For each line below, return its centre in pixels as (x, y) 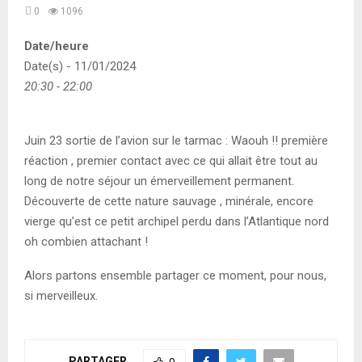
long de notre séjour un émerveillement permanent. (159, 181)
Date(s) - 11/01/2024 (80, 67)
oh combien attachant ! (86, 242)
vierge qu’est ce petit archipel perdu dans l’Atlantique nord (178, 222)
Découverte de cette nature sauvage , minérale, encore (169, 202)
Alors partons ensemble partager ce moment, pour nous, (175, 276)
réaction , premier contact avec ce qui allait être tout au (171, 161)
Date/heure (57, 46)
